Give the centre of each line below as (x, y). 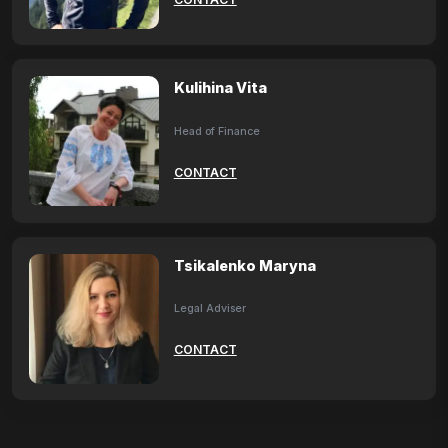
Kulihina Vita (220, 88)
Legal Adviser (209, 309)
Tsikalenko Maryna (244, 265)
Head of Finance (216, 131)
